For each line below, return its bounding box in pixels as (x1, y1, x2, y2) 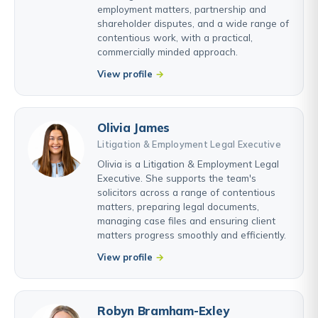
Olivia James (97, 120, 170, 136)
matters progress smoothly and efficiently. (97, 229, 286, 241)
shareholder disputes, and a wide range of (97, 17, 289, 30)
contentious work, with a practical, (97, 31, 253, 44)
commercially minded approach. (97, 45, 238, 58)
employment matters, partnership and (97, 3, 266, 16)
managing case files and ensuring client (97, 214, 275, 227)
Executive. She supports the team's (97, 172, 256, 185)
